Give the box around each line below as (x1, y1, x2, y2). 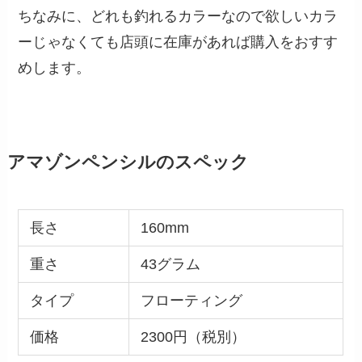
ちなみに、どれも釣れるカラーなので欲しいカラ (18, 7, 339, 24)
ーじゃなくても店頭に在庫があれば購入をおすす (18, 33, 339, 50)
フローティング (140, 292, 242, 309)
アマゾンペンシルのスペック (6, 152, 249, 172)
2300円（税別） (140, 328, 246, 345)
